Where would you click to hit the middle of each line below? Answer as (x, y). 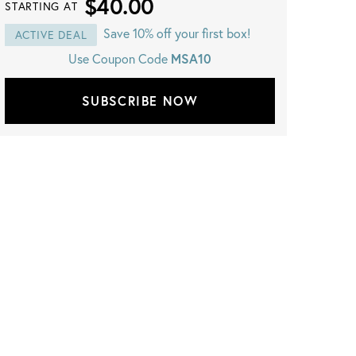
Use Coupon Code (120, 58)
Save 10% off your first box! (177, 33)
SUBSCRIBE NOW (140, 101)
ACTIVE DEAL (51, 35)
